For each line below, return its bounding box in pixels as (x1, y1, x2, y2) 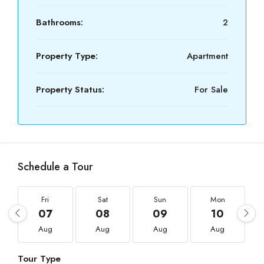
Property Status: (36, 83, 104, 96)
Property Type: (36, 49, 98, 62)
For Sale (194, 83, 228, 96)
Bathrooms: (36, 16, 83, 29)
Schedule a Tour (18, 159, 93, 174)
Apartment (187, 49, 228, 62)
